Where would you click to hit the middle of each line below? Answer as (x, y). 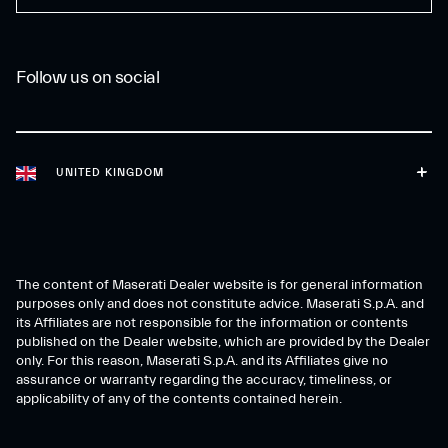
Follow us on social (88, 78)
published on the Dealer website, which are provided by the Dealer (223, 342)
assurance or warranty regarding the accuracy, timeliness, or (204, 380)
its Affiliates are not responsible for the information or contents (212, 323)
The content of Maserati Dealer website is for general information (219, 285)
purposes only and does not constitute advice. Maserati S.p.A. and (220, 304)
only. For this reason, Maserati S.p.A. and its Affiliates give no (202, 361)
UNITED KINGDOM (110, 173)
